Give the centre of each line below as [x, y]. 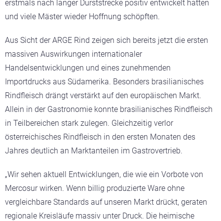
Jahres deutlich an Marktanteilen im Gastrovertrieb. [94, 151]
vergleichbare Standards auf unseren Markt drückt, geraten [106, 202]
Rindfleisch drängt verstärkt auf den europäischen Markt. [103, 96]
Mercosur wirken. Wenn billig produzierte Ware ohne [95, 188]
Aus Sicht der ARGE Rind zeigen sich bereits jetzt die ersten [107, 40]
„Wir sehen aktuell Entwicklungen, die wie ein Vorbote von [104, 175]
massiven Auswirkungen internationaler [74, 54]
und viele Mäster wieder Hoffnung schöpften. [82, 17]
